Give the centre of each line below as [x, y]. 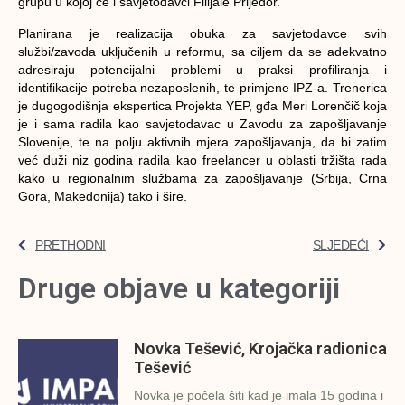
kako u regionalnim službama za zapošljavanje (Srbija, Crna [202, 178]
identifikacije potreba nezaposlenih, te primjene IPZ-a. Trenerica [202, 87]
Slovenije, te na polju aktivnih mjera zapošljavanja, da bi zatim [202, 141]
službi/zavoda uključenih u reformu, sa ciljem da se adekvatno [202, 51]
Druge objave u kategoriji [179, 288]
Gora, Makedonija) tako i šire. [104, 196]
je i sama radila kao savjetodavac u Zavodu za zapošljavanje [202, 123]
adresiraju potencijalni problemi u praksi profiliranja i [202, 69]
